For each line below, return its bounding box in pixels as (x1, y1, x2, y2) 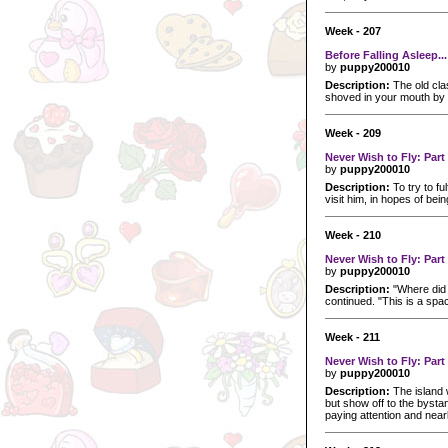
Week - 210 (325, 228, 381, 241)
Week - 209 (325, 126, 381, 139)
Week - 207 (325, 24, 381, 37)
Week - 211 (325, 330, 380, 343)
